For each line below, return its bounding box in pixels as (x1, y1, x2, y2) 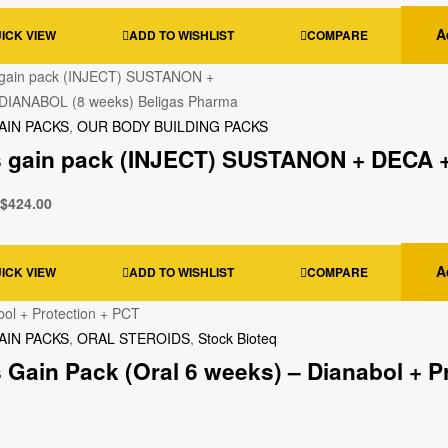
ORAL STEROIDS (77, 327, 190, 348)
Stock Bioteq (198, 327, 277, 348)
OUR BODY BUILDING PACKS (77, 116, 268, 137)
